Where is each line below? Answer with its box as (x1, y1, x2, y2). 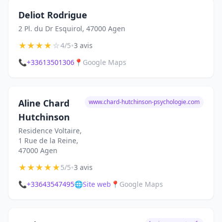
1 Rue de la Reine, (18, 136, 78, 145)
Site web (83, 179, 111, 189)
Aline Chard (18, 97, 69, 109)
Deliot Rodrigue (18, 9, 87, 21)
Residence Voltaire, (18, 126, 82, 135)
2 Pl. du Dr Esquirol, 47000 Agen (18, 24, 125, 33)
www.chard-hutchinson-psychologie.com (89, 98, 200, 106)
